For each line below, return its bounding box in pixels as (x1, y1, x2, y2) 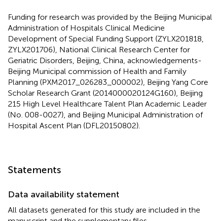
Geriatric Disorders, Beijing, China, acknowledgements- (8, 56, 202, 66)
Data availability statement (8, 189, 119, 200)
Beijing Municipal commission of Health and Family (8, 67, 186, 76)
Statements (8, 164, 61, 176)
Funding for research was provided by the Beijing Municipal (8, 12, 212, 22)
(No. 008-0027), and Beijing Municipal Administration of (8, 110, 203, 120)
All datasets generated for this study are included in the (8, 205, 200, 215)
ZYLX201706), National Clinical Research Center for (8, 45, 190, 55)
